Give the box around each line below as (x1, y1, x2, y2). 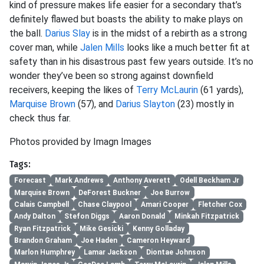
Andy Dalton (14, 212, 55, 221)
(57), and (75, 98, 115, 110)
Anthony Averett (113, 176, 170, 185)
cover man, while (9, 42, 80, 53)
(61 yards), (198, 84, 243, 95)
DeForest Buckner (78, 188, 141, 197)
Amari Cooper (140, 200, 189, 209)
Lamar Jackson (84, 248, 137, 257)
